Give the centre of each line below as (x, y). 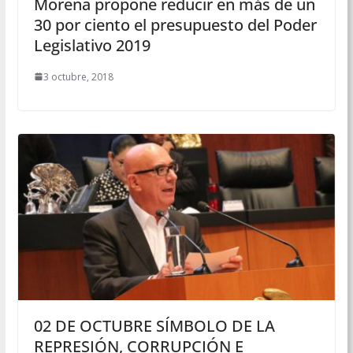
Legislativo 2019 (92, 45)
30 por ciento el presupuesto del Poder (175, 24)
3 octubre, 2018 (78, 76)
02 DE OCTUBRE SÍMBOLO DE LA (154, 326)
